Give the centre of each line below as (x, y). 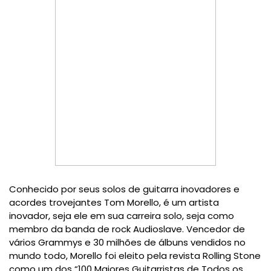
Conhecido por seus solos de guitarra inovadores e (124, 189)
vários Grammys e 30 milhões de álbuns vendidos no (127, 243)
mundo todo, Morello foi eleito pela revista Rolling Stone (135, 256)
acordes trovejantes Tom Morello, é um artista (114, 203)
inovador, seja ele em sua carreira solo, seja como (122, 216)
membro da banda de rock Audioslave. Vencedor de (127, 229)
